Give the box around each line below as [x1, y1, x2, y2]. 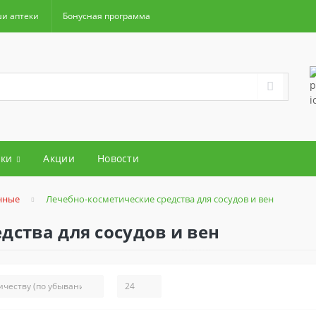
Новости [97, 152, 140, 166]
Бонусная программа [63, 10, 150, 22]
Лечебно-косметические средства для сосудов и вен [46, 193, 274, 206]
